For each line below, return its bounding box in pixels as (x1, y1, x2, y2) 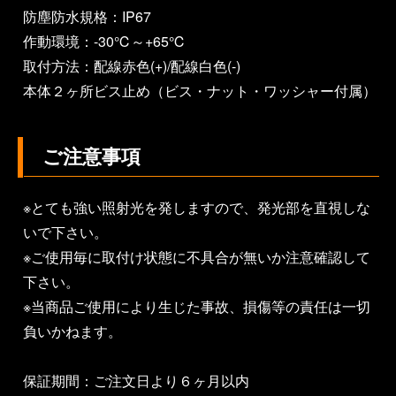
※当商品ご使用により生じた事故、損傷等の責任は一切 (23, 296, 370, 317)
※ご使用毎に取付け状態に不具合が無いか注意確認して (23, 247, 370, 268)
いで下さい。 (23, 222, 108, 243)
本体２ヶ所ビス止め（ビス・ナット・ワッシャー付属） (23, 80, 377, 102)
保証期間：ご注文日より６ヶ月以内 (23, 370, 249, 392)
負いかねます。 (23, 321, 122, 342)
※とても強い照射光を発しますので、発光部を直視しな (23, 197, 370, 218)
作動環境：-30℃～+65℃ (23, 31, 186, 52)
